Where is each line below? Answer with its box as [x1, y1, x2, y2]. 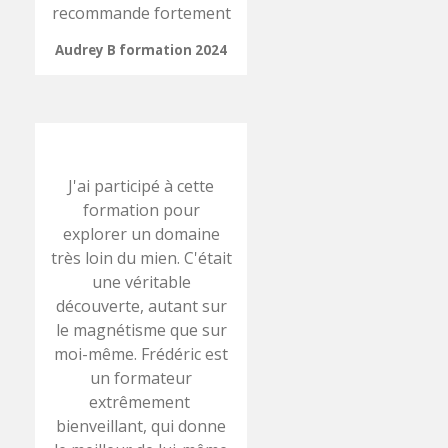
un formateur [90, 366, 193, 389]
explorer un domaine [62, 222, 220, 245]
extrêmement [88, 390, 194, 413]
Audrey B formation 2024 [55, 40, 228, 59]
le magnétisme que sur [55, 318, 227, 341]
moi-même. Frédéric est [54, 342, 229, 365]
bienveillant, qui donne [56, 414, 227, 437]
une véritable [91, 270, 191, 293]
